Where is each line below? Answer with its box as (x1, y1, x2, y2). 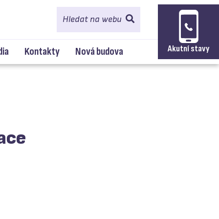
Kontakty (24, 45, 60, 58)
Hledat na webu (63, 14, 122, 24)
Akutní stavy (168, 44, 209, 54)
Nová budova (75, 45, 123, 58)
